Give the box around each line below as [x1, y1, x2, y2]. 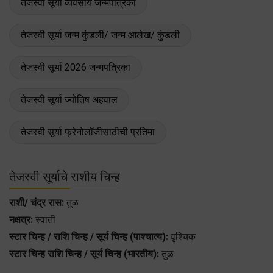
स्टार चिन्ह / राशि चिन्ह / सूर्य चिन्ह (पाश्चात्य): [9, 230, 168, 243]
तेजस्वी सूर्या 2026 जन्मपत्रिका [21, 61, 130, 73]
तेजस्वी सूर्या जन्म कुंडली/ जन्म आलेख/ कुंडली [21, 29, 180, 41]
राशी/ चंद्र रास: [9, 196, 64, 208]
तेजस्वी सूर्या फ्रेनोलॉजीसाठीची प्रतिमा [21, 126, 155, 138]
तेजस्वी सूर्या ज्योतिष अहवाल [21, 93, 118, 105]
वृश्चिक [168, 230, 196, 243]
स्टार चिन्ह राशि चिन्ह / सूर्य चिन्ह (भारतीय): [9, 247, 159, 260]
